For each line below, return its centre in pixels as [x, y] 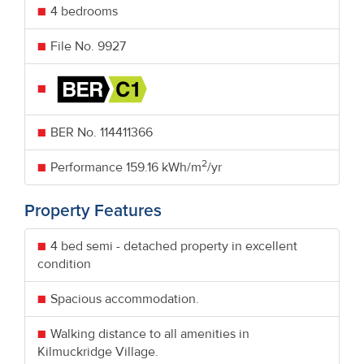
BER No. [74, 132]
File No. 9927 [88, 46]
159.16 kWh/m [162, 167]
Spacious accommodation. [125, 299]
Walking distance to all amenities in [150, 334]
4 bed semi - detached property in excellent [174, 246]
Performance [87, 167]
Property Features [93, 210]
